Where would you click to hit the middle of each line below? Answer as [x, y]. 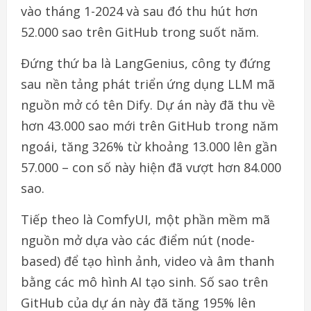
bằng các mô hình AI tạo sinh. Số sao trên [144, 281]
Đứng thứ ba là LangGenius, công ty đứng [146, 63]
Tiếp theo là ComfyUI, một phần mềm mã [145, 219]
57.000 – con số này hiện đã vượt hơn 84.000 [151, 167]
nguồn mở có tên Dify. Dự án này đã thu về [148, 104]
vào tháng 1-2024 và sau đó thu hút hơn [139, 11]
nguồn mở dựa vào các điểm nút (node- [138, 240]
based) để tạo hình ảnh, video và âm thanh [148, 261]
